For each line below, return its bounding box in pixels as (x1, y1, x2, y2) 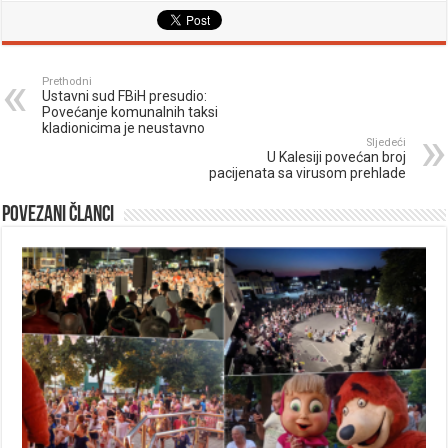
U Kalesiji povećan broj (266, 148, 406, 165)
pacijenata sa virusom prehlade (208, 164, 406, 181)
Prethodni (42, 74, 93, 88)
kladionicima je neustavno (42, 119, 206, 136)
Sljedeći (365, 135, 406, 149)
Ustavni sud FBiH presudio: (42, 87, 208, 104)
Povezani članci (2, 203, 115, 227)
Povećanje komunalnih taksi (42, 103, 219, 120)
